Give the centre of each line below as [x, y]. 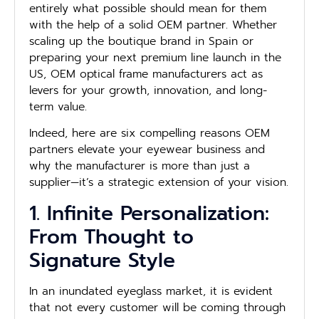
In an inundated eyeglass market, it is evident [151, 291]
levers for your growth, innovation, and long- [148, 90]
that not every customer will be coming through [157, 307]
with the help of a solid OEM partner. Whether [153, 25]
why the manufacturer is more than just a [140, 166]
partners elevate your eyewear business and [147, 150]
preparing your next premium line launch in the [155, 58]
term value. [58, 107]
